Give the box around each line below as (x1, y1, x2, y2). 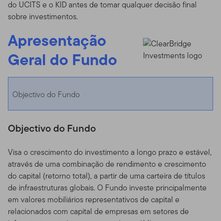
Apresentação (8, 28, 106, 52)
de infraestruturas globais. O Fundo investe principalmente (8, 182, 207, 193)
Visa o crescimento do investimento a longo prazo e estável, (8, 146, 212, 158)
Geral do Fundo (8, 47, 117, 71)
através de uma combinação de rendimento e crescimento (8, 158, 206, 170)
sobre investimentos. (8, 10, 78, 22)
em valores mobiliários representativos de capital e (8, 193, 180, 205)
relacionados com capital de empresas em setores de (8, 205, 189, 217)
